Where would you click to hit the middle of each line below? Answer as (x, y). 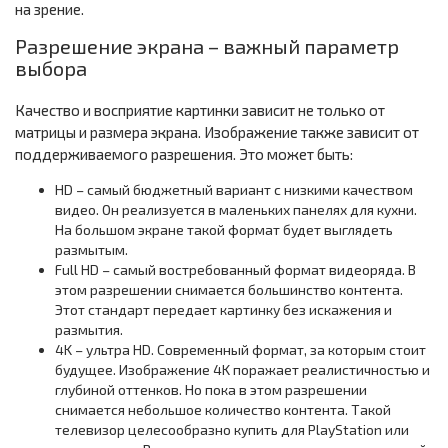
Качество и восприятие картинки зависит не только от (200, 110)
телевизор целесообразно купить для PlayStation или (232, 429)
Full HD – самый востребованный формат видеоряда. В (235, 269)
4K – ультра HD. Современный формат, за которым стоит (240, 349)
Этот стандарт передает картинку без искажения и (223, 309)
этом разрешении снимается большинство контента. (229, 289)
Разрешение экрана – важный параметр (207, 46)
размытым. (91, 249)
